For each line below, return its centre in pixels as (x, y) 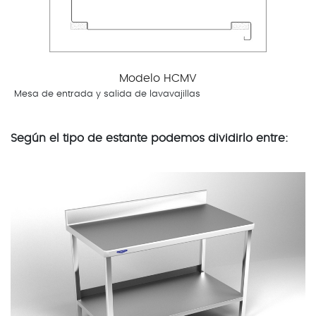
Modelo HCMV (158, 78)
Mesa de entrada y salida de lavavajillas (107, 94)
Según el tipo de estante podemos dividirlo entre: (150, 138)
